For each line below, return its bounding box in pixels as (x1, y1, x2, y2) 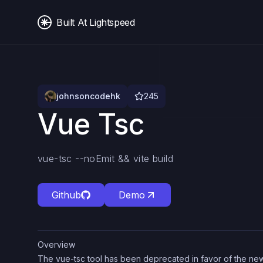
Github (52, 189, 81, 201)
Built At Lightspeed (56, 16, 135, 28)
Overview (38, 240, 75, 249)
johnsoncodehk (56, 91, 120, 101)
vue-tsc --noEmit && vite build (38, 153, 173, 164)
